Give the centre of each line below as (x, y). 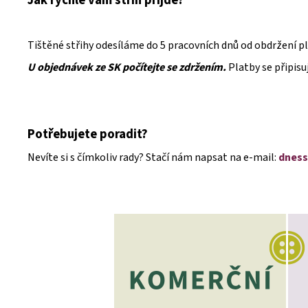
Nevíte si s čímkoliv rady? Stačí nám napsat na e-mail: (153, 158)
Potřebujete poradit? (88, 134)
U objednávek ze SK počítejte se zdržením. (127, 68)
